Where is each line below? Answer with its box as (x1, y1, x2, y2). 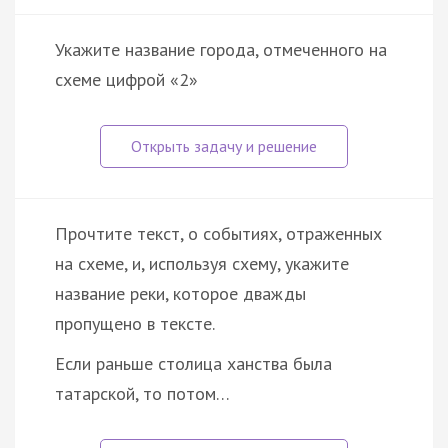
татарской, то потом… (55, 381, 230, 405)
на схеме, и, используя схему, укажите (55, 251, 349, 275)
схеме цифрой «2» (55, 67, 198, 91)
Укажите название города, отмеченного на (55, 37, 387, 61)
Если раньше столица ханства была (55, 351, 332, 375)
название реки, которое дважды (55, 281, 306, 305)
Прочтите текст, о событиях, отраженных (55, 221, 382, 245)
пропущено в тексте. (55, 311, 215, 335)
